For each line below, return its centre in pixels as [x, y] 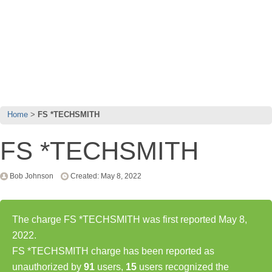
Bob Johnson [32, 176]
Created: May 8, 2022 [106, 176]
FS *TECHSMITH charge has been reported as [113, 251]
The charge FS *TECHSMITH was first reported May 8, [130, 219]
